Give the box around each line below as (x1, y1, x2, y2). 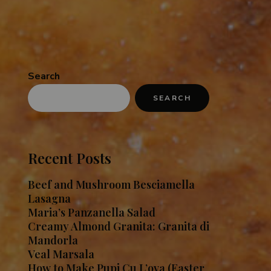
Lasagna (28, 191, 71, 206)
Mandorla (28, 233, 78, 248)
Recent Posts (28, 148, 111, 168)
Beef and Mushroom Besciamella (28, 177, 195, 192)
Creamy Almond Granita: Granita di (28, 219, 209, 234)
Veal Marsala (28, 247, 94, 262)
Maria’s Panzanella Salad (28, 205, 155, 220)
